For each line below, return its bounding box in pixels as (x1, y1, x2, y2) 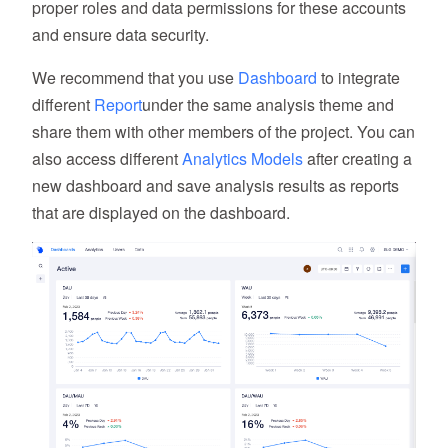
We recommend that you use (32, 66, 238, 90)
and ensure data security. (32, 23, 209, 47)
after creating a (303, 147, 412, 171)
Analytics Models (182, 147, 303, 171)
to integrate (317, 66, 400, 90)
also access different (32, 147, 182, 171)
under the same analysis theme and (142, 93, 394, 117)
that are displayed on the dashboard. (32, 201, 290, 225)
